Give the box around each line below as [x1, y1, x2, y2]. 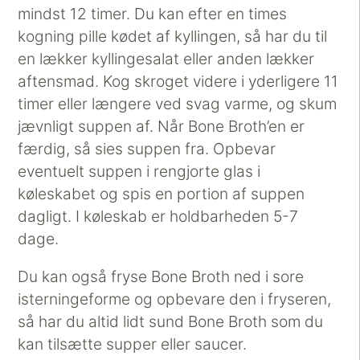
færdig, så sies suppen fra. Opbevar [18, 139, 276, 159]
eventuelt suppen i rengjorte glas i [18, 162, 261, 182]
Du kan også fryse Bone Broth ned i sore [18, 267, 305, 287]
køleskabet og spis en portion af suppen [18, 184, 305, 204]
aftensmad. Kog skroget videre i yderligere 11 [18, 72, 339, 92]
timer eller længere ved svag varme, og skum [18, 94, 337, 114]
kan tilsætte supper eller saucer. [18, 334, 247, 354]
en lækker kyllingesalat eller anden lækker [18, 49, 315, 69]
